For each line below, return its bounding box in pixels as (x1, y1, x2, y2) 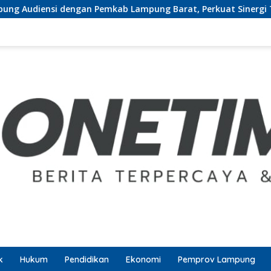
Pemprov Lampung (178, 253, 255, 265)
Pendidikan (65, 253, 109, 265)
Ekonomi (126, 253, 161, 265)
